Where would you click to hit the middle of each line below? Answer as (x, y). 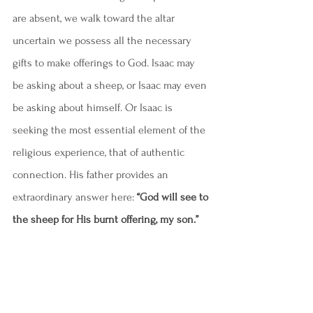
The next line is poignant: (72, 242)
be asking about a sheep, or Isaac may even (111, 85)
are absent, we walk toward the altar (95, 18)
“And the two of (167, 242)
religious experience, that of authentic (100, 152)
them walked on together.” (72, 264)
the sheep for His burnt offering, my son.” (105, 219)
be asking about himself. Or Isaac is (94, 108)
